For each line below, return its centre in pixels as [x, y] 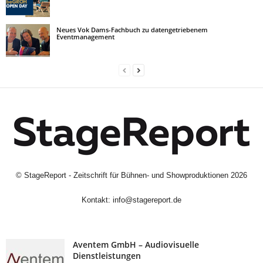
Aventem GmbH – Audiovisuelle [136, 245]
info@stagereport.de [147, 200]
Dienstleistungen [107, 256]
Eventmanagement [85, 37]
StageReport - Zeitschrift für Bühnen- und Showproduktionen [126, 175]
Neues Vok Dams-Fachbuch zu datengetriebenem [132, 30]
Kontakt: [97, 200]
